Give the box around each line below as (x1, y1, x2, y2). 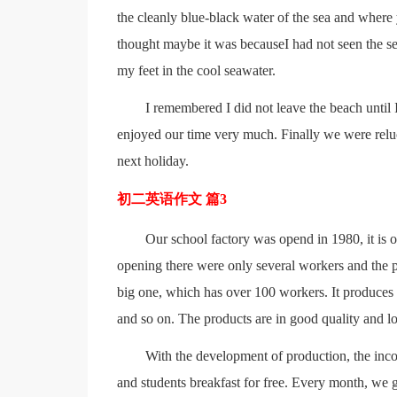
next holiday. (116, 153, 189, 168)
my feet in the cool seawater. (116, 63, 276, 78)
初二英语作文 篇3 (116, 191, 227, 206)
